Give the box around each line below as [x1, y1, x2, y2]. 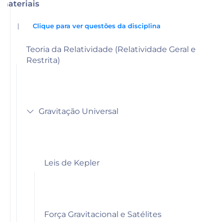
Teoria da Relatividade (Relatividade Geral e [26, 45, 196, 54]
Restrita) [26, 55, 60, 65]
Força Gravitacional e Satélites [44, 210, 162, 219]
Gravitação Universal [38, 107, 118, 116]
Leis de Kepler [44, 158, 100, 167]
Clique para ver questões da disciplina [33, 22, 161, 30]
